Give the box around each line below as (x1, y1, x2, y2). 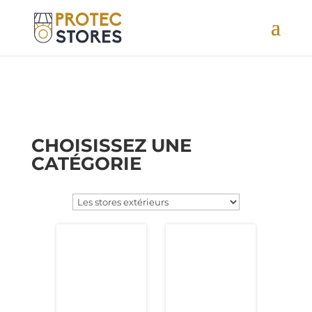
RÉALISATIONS (62, 61, 250, 91)
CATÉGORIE (31, 153, 141, 175)
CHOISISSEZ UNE (31, 134, 192, 157)
